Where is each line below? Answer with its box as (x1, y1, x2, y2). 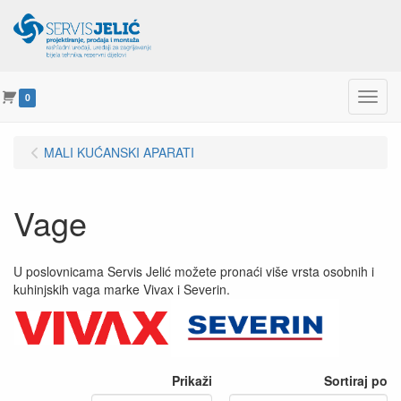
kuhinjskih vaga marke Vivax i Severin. (13, 280, 230, 298)
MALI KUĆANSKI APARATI (44, 143, 194, 161)
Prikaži (172, 371, 212, 389)
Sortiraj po (324, 371, 388, 389)
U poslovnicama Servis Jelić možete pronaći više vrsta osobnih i (13, 262, 374, 280)
